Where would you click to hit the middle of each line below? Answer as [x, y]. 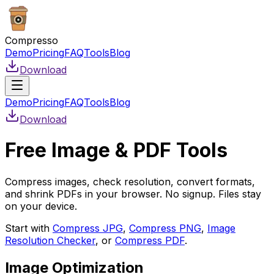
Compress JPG [88, 228]
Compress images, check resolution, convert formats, [130, 181]
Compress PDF [150, 240]
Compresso [31, 40]
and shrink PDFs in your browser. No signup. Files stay [133, 194]
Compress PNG [165, 228]
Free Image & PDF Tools [116, 150]
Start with [27, 228]
